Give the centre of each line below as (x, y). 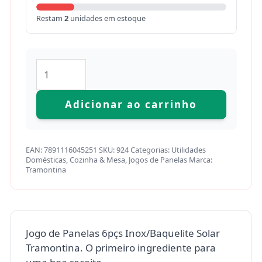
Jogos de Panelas (158, 159)
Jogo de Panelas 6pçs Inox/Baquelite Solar (123, 233)
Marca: (200, 159)
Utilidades (188, 149)
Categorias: (151, 149)
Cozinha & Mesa (97, 159)
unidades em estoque (107, 18)
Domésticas (46, 159)
